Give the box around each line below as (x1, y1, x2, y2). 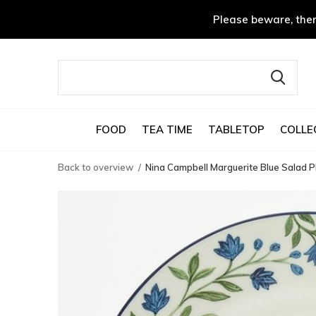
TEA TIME (141, 122, 193, 136)
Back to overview (58, 162, 133, 173)
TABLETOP (207, 122, 265, 136)
